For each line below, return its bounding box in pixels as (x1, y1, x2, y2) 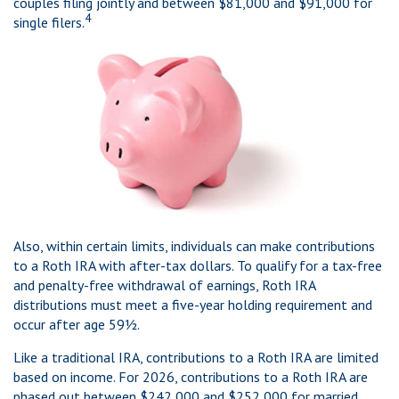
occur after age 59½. (13, 315, 140, 334)
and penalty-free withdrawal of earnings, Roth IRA (13, 276, 315, 295)
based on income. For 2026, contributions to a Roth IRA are (13, 368, 368, 387)
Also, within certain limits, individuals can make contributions (13, 237, 375, 256)
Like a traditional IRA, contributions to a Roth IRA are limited (13, 348, 379, 367)
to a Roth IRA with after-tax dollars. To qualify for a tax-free (13, 256, 382, 275)
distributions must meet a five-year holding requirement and (13, 296, 372, 314)
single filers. (13, 13, 85, 32)
